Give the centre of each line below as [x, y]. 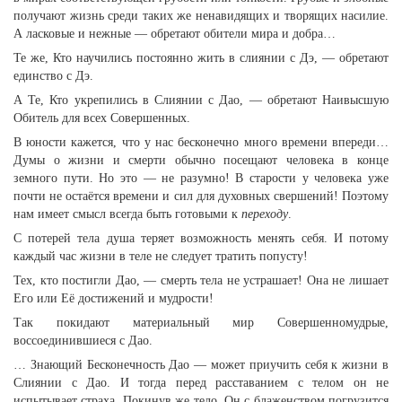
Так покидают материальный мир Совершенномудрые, [201, 323]
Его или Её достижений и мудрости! [114, 298]
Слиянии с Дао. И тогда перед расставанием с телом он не [201, 383]
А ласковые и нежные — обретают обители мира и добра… [175, 34]
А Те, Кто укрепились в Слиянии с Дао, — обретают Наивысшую [201, 100]
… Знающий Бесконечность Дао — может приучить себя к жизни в [201, 365]
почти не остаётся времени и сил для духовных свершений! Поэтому [201, 196]
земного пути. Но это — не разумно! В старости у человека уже [201, 178]
